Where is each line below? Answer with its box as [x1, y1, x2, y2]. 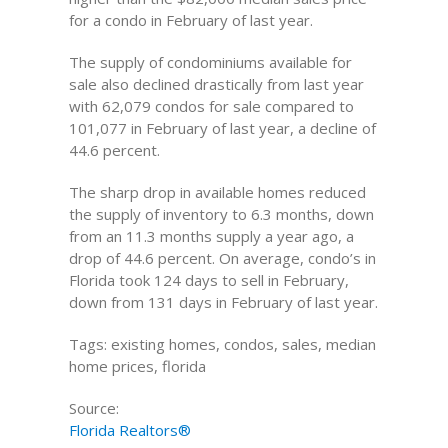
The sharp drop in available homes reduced [68, 182, 366, 202]
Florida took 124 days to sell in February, [68, 270, 349, 290]
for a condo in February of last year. [68, 10, 313, 30]
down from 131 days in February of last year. [68, 292, 378, 312]
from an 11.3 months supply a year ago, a [68, 226, 354, 246]
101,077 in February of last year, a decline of [68, 118, 376, 138]
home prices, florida [68, 356, 206, 376]
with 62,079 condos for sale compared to [68, 96, 354, 116]
